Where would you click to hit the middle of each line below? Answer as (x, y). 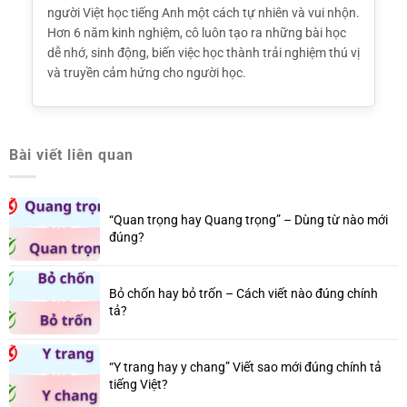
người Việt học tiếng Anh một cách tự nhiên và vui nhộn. (203, 13)
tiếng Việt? (138, 385)
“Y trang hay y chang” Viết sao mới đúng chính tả (245, 367)
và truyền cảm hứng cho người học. (146, 73)
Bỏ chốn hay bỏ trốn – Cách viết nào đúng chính (243, 294)
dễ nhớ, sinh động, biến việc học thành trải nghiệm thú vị (203, 53)
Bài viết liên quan (71, 154)
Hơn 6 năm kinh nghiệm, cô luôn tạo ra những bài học (196, 33)
